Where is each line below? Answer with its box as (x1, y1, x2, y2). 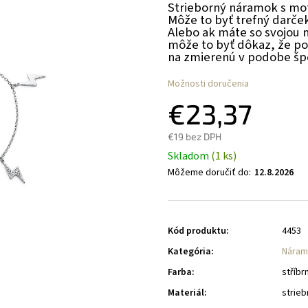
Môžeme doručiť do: (168, 166, 251, 179)
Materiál (168, 286, 204, 300)
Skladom (168, 148, 211, 164)
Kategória (168, 245, 211, 258)
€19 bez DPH (168, 131, 221, 142)
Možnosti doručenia (168, 77, 249, 91)
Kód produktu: (168, 224, 229, 238)
